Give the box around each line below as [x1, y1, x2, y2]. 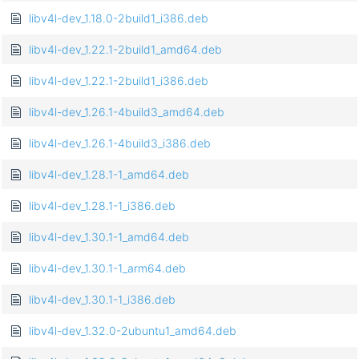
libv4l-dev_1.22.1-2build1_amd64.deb [29, 42, 222, 57]
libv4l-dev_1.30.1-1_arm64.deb [29, 261, 186, 276]
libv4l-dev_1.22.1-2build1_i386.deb [29, 74, 208, 88]
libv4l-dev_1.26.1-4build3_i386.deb [29, 136, 211, 151]
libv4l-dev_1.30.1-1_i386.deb [29, 292, 175, 307]
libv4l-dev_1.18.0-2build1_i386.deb [29, 11, 208, 26]
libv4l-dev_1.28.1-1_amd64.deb [29, 167, 189, 182]
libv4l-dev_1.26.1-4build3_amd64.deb [29, 105, 224, 119]
